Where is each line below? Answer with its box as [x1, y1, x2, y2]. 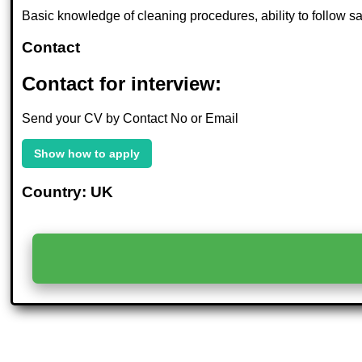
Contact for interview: [22, 72, 222, 95]
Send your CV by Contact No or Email [22, 111, 239, 125]
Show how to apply [34, 146, 141, 160]
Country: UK [22, 183, 114, 200]
